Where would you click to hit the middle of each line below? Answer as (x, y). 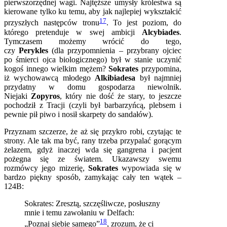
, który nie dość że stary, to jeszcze (121, 96)
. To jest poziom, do (144, 23)
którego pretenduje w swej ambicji (73, 32)
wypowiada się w (152, 168)
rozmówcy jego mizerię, (46, 168)
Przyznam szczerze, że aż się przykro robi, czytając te (93, 131)
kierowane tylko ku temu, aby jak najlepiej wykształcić (93, 12)
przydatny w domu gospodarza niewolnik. (93, 87)
